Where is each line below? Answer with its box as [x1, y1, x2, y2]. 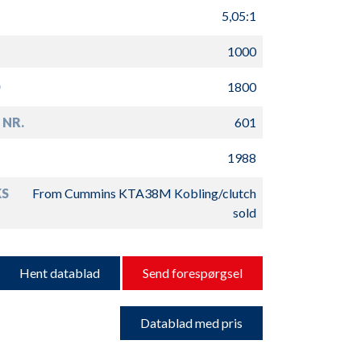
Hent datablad [19, 265, 100, 280]
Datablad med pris [139, 315, 243, 330]
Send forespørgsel [142, 265, 243, 280]
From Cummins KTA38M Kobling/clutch [31, 185, 256, 201]
